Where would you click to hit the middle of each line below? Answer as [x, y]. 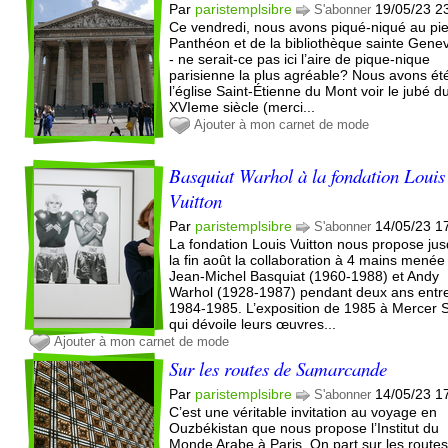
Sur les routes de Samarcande [278, 368]
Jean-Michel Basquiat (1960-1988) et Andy [304, 275]
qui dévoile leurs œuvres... [253, 323]
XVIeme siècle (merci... [242, 106]
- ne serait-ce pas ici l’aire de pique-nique [300, 58]
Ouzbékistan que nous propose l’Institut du [304, 427]
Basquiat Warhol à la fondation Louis [307, 175]
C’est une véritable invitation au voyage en [303, 411]
